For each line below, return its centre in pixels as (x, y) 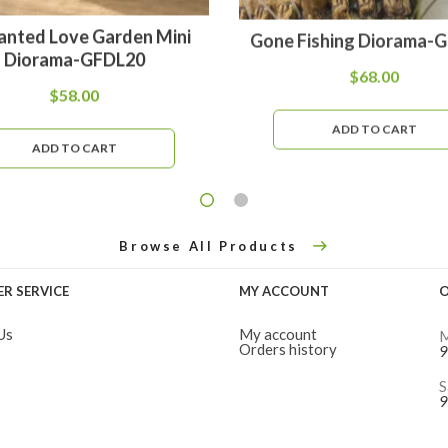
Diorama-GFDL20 (74, 56)
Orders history (288, 349)
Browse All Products (208, 245)
